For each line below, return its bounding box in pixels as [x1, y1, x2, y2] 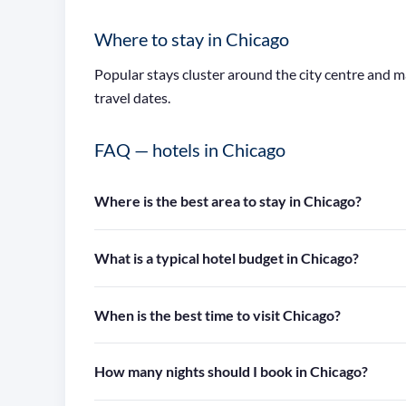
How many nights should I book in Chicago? [94, 362, 368, 381]
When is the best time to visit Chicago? [94, 305, 341, 324]
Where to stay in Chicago [94, 27, 289, 50]
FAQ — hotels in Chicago [94, 139, 285, 161]
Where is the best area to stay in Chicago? [94, 192, 362, 210]
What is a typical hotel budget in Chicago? [94, 248, 359, 266]
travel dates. [94, 89, 170, 107]
